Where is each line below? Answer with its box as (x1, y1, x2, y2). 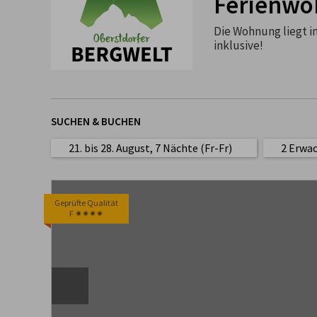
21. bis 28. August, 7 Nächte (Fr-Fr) (69, 141, 232, 155)
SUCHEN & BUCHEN (51, 115, 141, 128)
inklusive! (214, 38, 263, 53)
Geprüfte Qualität (54, 197, 118, 208)
